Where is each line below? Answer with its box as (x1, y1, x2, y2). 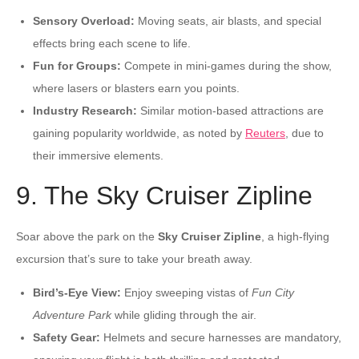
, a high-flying (261, 229, 329, 243)
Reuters (245, 126, 285, 139)
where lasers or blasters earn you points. (33, 81, 240, 95)
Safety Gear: (33, 330, 100, 344)
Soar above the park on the (16, 229, 158, 243)
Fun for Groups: (33, 58, 121, 72)
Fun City (252, 285, 294, 299)
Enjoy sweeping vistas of (121, 285, 252, 299)
